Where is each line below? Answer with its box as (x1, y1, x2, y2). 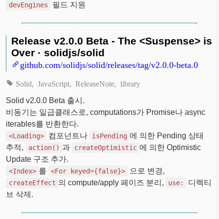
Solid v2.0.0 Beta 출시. (6, 96, 85, 105)
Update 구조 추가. (6, 154, 69, 163)
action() (28, 143, 60, 152)
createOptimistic (74, 143, 137, 152)
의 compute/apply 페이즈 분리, (58, 178, 166, 187)
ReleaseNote (75, 79, 114, 87)
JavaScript (37, 79, 69, 87)
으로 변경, (127, 166, 165, 175)
